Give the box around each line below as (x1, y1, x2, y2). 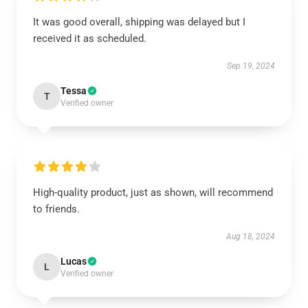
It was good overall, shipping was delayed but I (33, 16, 245, 28)
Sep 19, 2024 (227, 61, 275, 71)
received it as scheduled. (33, 32, 146, 45)
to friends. (33, 203, 80, 215)
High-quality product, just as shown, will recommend (33, 186, 273, 199)
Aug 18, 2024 (226, 232, 275, 241)
